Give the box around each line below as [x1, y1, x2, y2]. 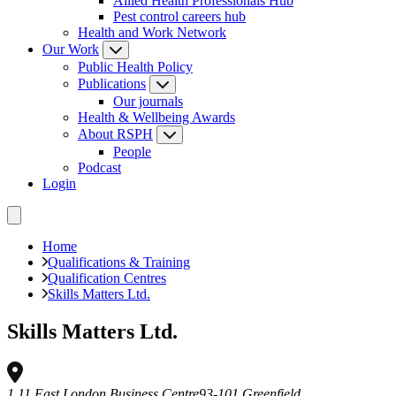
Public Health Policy [78, 59, 193, 74]
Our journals [113, 94, 183, 109]
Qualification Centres [48, 270, 166, 286]
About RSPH [78, 126, 153, 141]
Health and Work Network [78, 25, 226, 40]
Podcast [78, 160, 121, 175]
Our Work [42, 42, 99, 57]
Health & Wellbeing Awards [78, 110, 235, 125]
